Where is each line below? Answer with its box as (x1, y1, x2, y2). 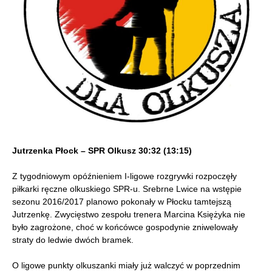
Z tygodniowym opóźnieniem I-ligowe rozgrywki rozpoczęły (12, 171, 237, 182)
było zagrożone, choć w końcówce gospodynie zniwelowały (12, 222, 238, 233)
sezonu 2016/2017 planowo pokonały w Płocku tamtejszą (12, 197, 231, 207)
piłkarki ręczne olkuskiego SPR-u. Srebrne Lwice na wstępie (12, 184, 242, 194)
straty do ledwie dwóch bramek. (12, 235, 134, 245)
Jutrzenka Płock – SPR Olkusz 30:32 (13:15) (12, 146, 192, 156)
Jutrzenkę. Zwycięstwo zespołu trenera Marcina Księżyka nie (12, 209, 245, 220)
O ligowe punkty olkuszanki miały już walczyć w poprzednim (12, 260, 240, 271)
